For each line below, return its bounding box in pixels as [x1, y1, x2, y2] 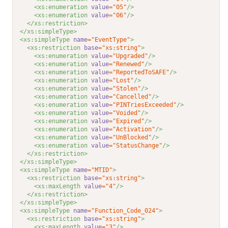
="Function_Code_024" [88, 207, 159, 215]
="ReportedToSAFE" [109, 69, 170, 76]
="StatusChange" [109, 142, 163, 150]
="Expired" [109, 118, 145, 125]
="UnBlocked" [109, 134, 152, 141]
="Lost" [109, 77, 134, 84]
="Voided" [109, 109, 141, 117]
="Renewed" [109, 61, 145, 68]
